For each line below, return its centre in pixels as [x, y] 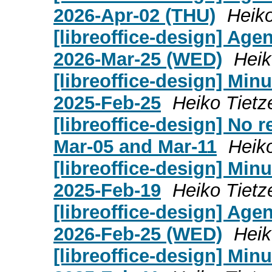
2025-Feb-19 [107, 190]
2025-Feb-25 [107, 103]
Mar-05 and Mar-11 [135, 146]
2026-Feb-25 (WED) [138, 234]
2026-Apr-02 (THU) [134, 15]
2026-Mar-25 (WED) [138, 59]
